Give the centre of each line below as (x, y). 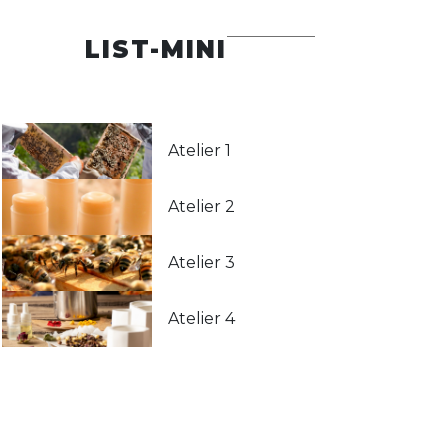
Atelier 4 (201, 319)
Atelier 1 (199, 151)
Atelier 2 (201, 207)
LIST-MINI (156, 49)
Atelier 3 (201, 263)
